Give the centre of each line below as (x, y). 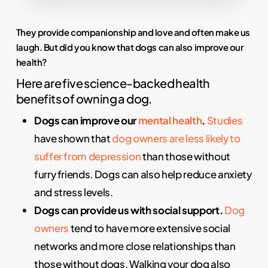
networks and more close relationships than (135, 246)
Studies (225, 120)
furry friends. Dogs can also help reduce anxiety (143, 174)
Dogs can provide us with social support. (128, 210)
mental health (170, 120)
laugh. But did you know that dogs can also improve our (130, 47)
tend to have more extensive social (149, 228)
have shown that (73, 138)
